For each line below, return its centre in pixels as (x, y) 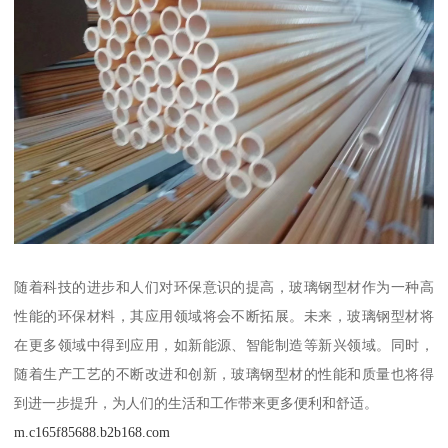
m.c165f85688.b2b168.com (92, 432)
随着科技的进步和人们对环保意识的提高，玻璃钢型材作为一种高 (224, 287)
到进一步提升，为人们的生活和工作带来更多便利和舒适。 (196, 403)
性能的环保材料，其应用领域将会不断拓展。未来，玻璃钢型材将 (224, 316)
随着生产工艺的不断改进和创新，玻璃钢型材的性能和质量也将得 (224, 374)
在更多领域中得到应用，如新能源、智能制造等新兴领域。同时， (224, 345)
